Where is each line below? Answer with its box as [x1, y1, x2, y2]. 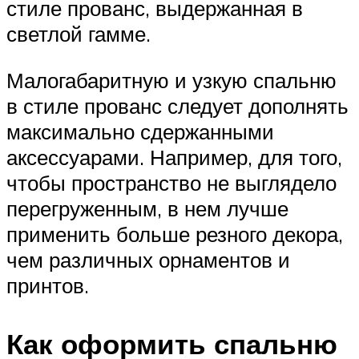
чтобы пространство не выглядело [6, 170, 337, 196]
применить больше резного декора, [6, 221, 343, 248]
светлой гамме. [6, 21, 151, 47]
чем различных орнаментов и [6, 247, 290, 273]
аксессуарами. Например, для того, [6, 144, 342, 171]
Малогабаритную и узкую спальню [6, 67, 337, 94]
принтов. [6, 272, 89, 299]
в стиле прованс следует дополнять [6, 93, 349, 119]
